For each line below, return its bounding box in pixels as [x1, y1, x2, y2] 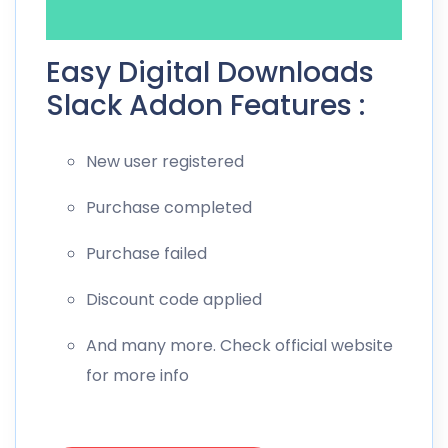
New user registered [86, 150, 244, 174]
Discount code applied [86, 288, 262, 312]
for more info [86, 364, 189, 388]
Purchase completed [86, 196, 252, 220]
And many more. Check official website [86, 334, 393, 358]
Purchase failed [86, 242, 207, 266]
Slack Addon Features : [46, 86, 365, 126]
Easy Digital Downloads [46, 53, 374, 93]
